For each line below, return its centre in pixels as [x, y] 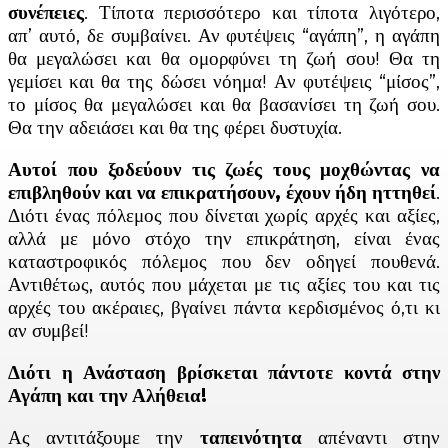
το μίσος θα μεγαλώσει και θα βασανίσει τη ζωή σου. [224, 104]
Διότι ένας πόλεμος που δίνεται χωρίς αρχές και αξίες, [224, 215]
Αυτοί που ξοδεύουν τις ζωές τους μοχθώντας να [224, 169]
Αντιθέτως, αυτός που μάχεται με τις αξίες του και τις [224, 284]
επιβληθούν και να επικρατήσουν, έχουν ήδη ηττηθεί [222, 192]
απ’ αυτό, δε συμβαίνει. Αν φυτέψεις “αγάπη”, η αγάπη [224, 35]
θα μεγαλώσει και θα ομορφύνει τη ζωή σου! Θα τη [224, 58]
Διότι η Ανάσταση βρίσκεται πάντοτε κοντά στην [224, 372]
